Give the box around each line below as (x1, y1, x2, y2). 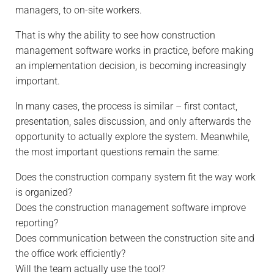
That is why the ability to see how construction (15, 29, 215, 41)
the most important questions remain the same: (15, 146, 219, 158)
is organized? (15, 186, 72, 198)
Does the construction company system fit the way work (15, 171, 256, 183)
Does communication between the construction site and (15, 232, 254, 244)
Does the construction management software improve (15, 201, 246, 213)
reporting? (15, 217, 58, 229)
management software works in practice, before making (15, 44, 254, 56)
